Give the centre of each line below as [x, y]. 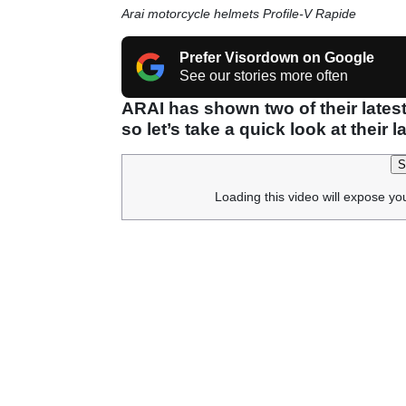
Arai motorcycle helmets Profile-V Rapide [239, 13]
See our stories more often [264, 75]
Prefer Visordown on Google [277, 57]
